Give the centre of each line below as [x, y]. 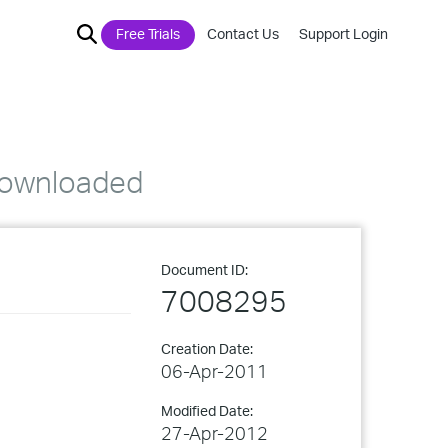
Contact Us [243, 33]
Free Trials [148, 33]
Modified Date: [207, 410]
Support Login [343, 33]
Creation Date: [207, 348]
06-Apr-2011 [214, 371]
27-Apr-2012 [214, 433]
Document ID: [204, 269]
